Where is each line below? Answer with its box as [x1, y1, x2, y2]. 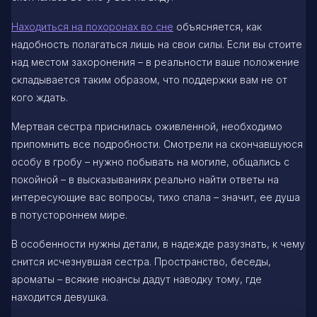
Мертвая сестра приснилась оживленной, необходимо [11, 120, 282, 132]
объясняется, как [173, 20, 262, 33]
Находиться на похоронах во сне [11, 20, 173, 33]
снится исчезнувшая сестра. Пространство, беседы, [11, 255, 271, 267]
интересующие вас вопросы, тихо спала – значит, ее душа [11, 190, 300, 203]
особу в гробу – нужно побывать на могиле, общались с [11, 155, 289, 168]
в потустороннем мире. [11, 208, 127, 221]
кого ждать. [11, 91, 68, 103]
